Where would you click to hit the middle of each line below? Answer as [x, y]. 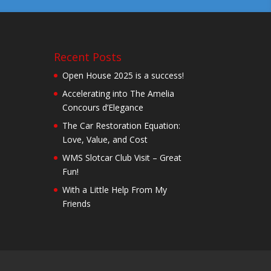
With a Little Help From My [115, 189]
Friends [77, 203]
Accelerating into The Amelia [119, 93]
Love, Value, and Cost [105, 139]
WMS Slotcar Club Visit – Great [122, 157]
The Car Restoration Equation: [122, 125]
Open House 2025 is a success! [123, 75]
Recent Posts [88, 57]
